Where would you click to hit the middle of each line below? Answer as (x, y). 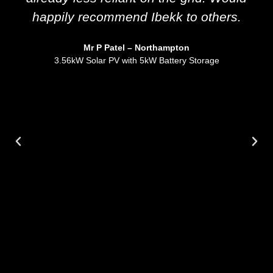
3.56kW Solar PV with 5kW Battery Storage (136, 61)
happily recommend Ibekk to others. (136, 17)
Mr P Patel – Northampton (136, 48)
